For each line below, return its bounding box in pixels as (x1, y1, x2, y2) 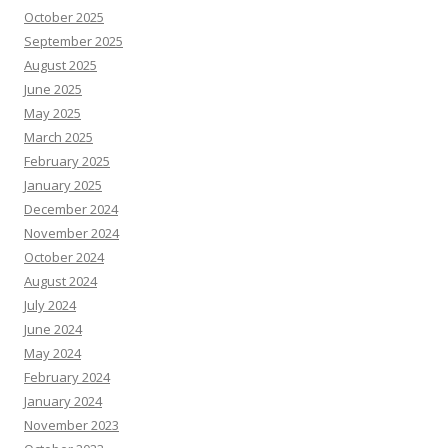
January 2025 (24, 175, 102, 194)
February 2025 (24, 151, 110, 170)
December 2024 (24, 199, 118, 218)
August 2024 (24, 271, 97, 290)
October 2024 (24, 247, 104, 266)
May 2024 (24, 343, 81, 362)
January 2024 (24, 391, 102, 410)
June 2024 (24, 319, 82, 338)
